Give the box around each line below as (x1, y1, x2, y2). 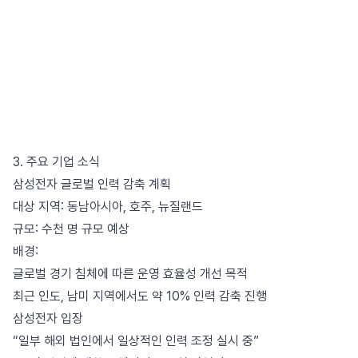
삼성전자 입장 (13, 311, 83, 326)
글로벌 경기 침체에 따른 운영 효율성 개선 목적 (13, 266, 248, 281)
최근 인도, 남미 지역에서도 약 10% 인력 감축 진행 (13, 288, 267, 304)
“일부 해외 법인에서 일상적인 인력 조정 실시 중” (13, 333, 259, 348)
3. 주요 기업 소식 (13, 154, 100, 169)
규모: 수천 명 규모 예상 (13, 221, 129, 237)
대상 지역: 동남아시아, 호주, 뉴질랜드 (13, 199, 203, 214)
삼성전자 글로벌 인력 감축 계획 (13, 177, 171, 192)
